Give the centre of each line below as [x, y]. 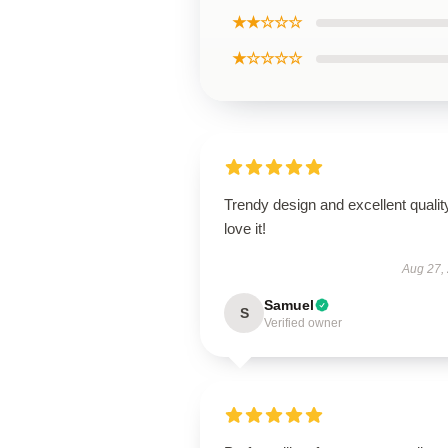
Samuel [289, 305]
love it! [245, 228]
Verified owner [303, 323]
